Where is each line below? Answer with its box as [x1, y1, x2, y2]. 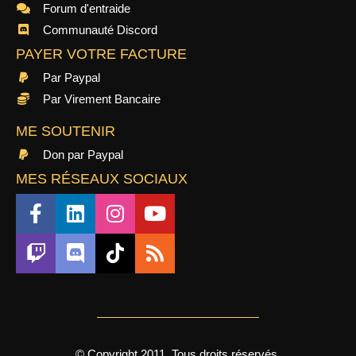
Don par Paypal [42, 147, 123, 161]
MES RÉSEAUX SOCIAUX [16, 170, 188, 187]
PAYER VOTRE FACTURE [16, 45, 187, 62]
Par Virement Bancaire [42, 91, 161, 106]
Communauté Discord [42, 22, 157, 37]
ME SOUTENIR [16, 122, 115, 139]
